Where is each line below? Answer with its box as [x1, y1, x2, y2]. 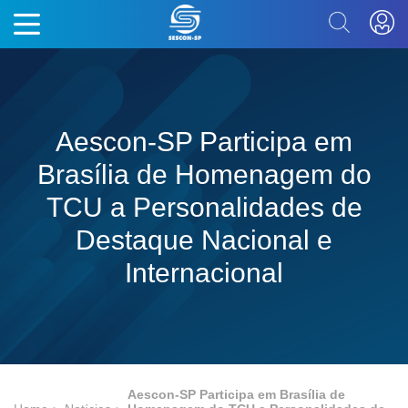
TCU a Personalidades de [46, 191, 362, 222]
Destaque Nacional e [76, 224, 332, 255]
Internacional [125, 257, 283, 288]
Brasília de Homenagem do [36, 158, 372, 189]
